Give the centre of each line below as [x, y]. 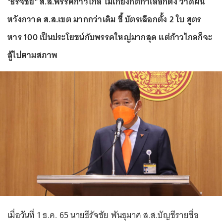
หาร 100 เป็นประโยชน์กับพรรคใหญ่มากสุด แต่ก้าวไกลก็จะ [110, 37]
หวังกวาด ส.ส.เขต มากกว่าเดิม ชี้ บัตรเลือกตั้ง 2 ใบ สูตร [105, 19]
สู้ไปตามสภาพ [34, 55]
